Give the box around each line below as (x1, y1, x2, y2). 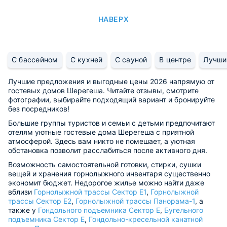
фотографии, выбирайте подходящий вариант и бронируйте (8, 95, 215, 104)
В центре (159, 55, 192, 64)
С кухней (70, 55, 103, 64)
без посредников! (8, 104, 69, 113)
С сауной (115, 55, 147, 64)
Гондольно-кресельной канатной (89, 214, 203, 223)
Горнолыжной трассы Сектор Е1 (34, 187, 146, 196)
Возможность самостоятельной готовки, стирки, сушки (8, 160, 201, 169)
